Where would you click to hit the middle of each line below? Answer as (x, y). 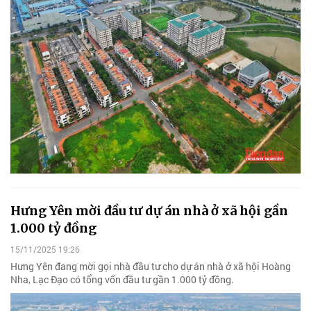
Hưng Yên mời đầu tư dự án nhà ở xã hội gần (149, 211)
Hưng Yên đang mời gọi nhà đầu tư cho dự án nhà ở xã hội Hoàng (151, 267)
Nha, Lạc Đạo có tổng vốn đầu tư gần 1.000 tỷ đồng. (122, 280)
